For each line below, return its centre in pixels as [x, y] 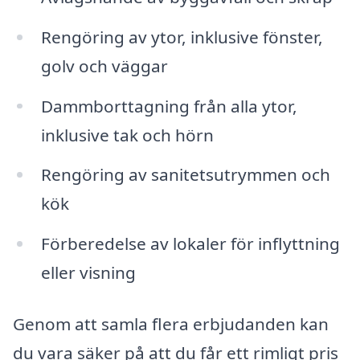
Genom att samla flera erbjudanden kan [171, 323]
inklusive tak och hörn [127, 135]
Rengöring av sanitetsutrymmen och [185, 175]
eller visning [88, 273]
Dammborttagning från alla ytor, [169, 106]
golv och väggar [104, 65]
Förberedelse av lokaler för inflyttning [190, 244]
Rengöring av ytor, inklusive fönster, [182, 37]
